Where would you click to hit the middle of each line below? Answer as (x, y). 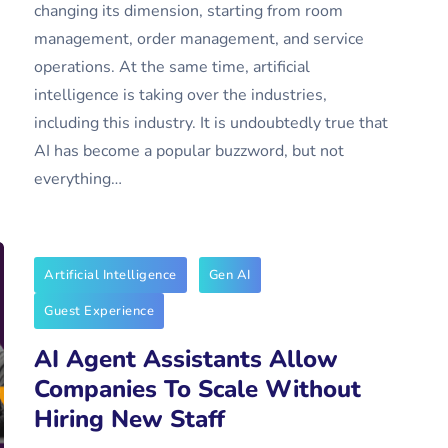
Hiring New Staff (129, 419)
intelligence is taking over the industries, (180, 95)
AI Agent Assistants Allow (186, 359)
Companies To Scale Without (197, 389)
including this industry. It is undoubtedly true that (211, 123)
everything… (78, 179)
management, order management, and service (199, 39)
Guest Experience (99, 311)
